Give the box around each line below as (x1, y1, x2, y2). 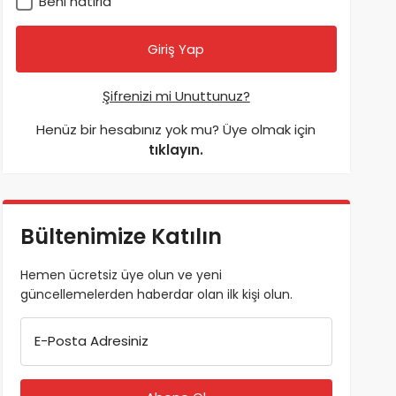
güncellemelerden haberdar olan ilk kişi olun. (19, 286, 293, 303)
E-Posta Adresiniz (34, 331, 148, 350)
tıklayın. (148, 141, 204, 159)
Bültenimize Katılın (19, 222, 222, 251)
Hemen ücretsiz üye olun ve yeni (19, 266, 222, 284)
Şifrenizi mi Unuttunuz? (102, 87, 250, 105)
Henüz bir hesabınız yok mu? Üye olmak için (36, 120, 316, 139)
